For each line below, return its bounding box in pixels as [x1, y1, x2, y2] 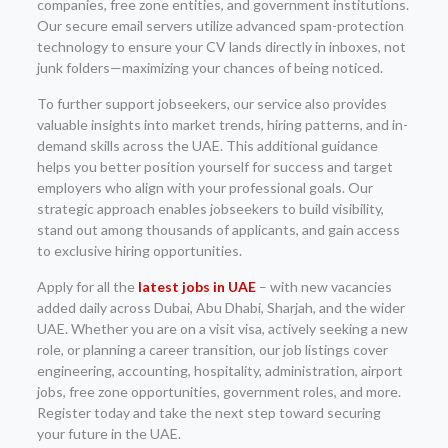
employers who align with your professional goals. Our [36, 179, 373, 196]
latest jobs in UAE [137, 278, 256, 295]
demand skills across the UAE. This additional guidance [36, 137, 378, 154]
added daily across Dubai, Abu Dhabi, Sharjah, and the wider [36, 299, 405, 316]
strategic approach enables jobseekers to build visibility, [36, 200, 384, 217]
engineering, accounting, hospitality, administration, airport [36, 362, 403, 379]
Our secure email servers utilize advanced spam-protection [36, 17, 404, 34]
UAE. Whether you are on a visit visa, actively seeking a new [36, 320, 408, 337]
